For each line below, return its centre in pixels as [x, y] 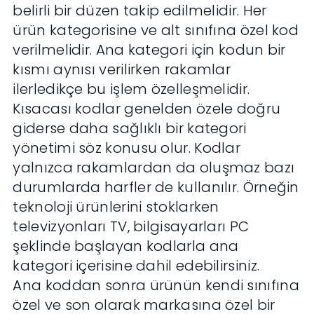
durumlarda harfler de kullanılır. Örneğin [156, 187]
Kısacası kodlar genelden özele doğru [147, 109]
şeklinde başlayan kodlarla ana [126, 246]
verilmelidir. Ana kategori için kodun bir [149, 50]
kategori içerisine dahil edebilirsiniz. [136, 266]
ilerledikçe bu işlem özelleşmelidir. [131, 89]
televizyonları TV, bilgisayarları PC [131, 227]
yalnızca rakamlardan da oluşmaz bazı [154, 168]
